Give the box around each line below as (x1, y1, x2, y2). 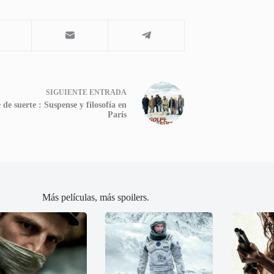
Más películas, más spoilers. (42, 191, 150, 202)
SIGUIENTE (46, 88, 89, 97)
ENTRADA (89, 88, 127, 97)
